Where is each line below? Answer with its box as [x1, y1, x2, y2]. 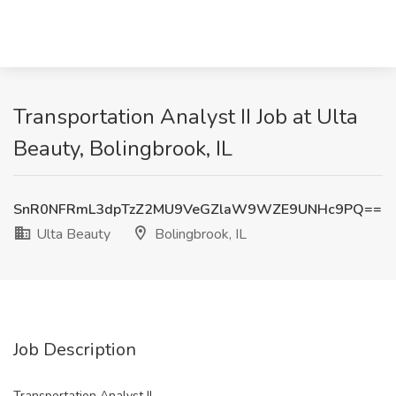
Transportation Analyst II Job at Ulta [13, 103, 358, 131]
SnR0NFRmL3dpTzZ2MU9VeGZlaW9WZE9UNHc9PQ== [13, 200, 382, 219]
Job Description [13, 338, 136, 362]
